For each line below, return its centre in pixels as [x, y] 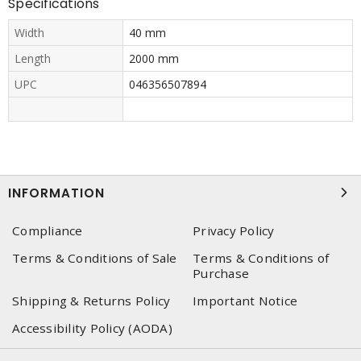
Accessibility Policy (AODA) [92, 328]
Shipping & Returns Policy [91, 301]
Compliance [48, 230]
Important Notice [245, 301]
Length [33, 58]
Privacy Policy [234, 230]
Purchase [221, 273]
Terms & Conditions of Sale [95, 258]
